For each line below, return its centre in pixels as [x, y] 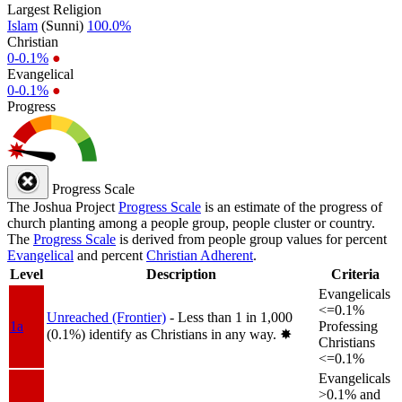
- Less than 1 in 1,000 [231, 317]
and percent [110, 255]
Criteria [355, 274]
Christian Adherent [200, 255]
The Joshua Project [63, 206]
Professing [348, 326]
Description [181, 274]
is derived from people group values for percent [251, 239]
